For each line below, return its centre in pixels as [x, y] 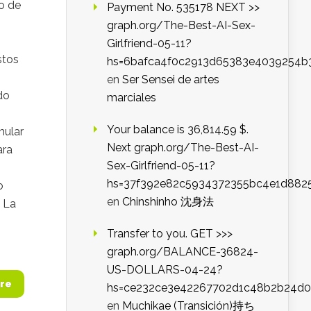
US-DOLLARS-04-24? [165, 269]
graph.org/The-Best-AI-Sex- [181, 25]
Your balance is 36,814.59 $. [178, 129]
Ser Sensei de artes [171, 79]
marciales [132, 97]
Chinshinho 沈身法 [168, 201]
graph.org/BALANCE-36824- [183, 251]
